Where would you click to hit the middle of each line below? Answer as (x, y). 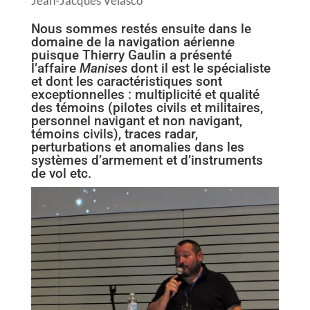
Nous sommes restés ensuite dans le (141, 29)
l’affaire (55, 69)
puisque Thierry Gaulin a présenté (131, 55)
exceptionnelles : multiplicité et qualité (145, 95)
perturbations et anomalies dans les (137, 147)
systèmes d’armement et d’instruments (147, 161)
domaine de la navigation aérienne (133, 42)
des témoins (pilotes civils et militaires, (147, 108)
